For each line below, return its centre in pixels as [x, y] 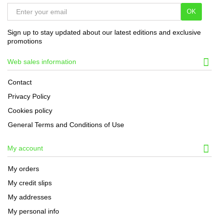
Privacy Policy [29, 96]
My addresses [30, 197]
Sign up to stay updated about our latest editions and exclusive [104, 32]
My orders [23, 169]
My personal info [33, 211]
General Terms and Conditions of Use [66, 125]
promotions [25, 41]
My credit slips [30, 183]
